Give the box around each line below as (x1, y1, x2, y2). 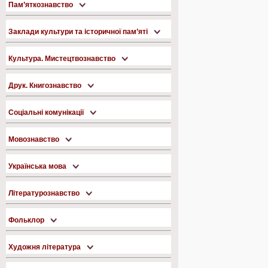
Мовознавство (8, 135, 61, 144)
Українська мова (8, 162, 68, 170)
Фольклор (8, 216, 46, 224)
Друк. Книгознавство (8, 81, 83, 90)
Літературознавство (8, 189, 81, 197)
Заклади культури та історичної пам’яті (8, 28, 150, 36)
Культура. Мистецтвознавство (8, 54, 117, 63)
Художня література (8, 243, 83, 251)
